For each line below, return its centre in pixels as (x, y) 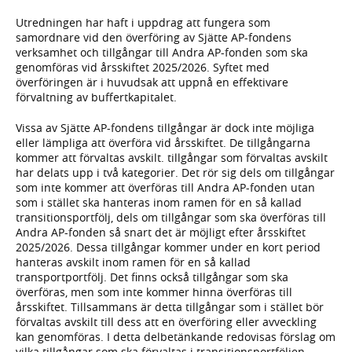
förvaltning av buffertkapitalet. (96, 97)
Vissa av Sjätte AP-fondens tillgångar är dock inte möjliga (165, 127)
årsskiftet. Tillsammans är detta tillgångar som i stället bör (170, 306)
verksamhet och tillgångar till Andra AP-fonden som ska (162, 52)
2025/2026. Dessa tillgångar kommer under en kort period (168, 247)
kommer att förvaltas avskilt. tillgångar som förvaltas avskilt (172, 157)
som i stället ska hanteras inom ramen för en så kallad (159, 202)
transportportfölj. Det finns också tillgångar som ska (152, 277)
